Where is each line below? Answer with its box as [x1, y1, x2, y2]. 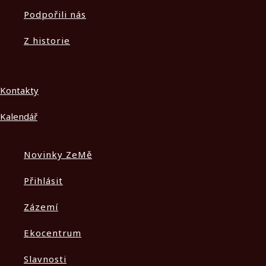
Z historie [24, 34, 70, 46]
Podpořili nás [24, 8, 86, 20]
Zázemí [24, 201, 58, 213]
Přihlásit [24, 175, 63, 186]
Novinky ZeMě [24, 148, 92, 160]
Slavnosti [24, 253, 66, 265]
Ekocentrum [24, 227, 81, 239]
